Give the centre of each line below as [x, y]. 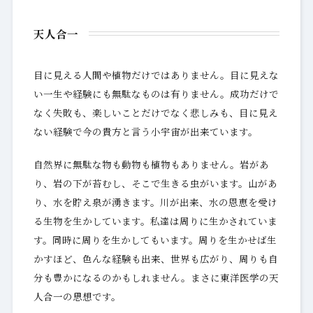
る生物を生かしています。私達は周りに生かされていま [155, 220]
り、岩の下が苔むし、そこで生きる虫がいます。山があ [155, 183]
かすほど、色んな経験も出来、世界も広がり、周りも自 [155, 258]
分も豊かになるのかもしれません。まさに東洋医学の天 [156, 277]
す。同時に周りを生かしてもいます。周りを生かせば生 [155, 239]
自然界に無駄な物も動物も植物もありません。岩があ [151, 164]
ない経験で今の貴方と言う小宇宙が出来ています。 [145, 131]
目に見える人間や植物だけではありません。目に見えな [156, 74]
